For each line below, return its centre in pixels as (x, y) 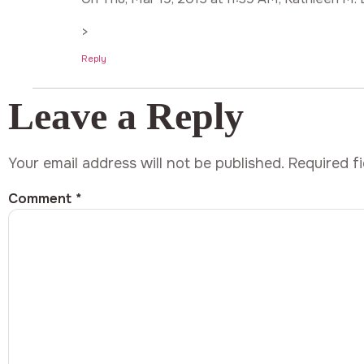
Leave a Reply (126, 116)
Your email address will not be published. (146, 164)
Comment (42, 198)
